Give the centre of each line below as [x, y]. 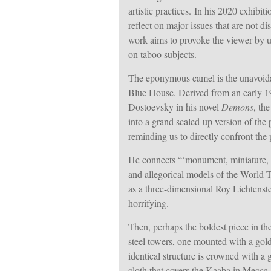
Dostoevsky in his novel [175, 107]
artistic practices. [161, 11]
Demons [237, 107]
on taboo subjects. [162, 54]
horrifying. [149, 203]
